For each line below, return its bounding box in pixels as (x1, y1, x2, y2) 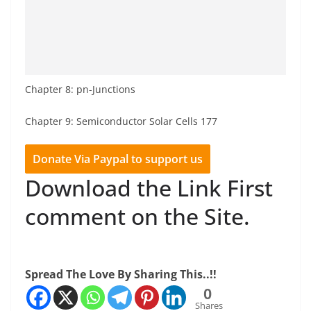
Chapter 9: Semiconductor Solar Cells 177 (25, 115, 217, 128)
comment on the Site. (25, 201, 250, 232)
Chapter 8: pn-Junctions (25, 83, 135, 96)
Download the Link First (25, 173, 273, 203)
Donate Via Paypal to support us (33, 151, 203, 167)
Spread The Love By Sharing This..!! (25, 267, 217, 283)
